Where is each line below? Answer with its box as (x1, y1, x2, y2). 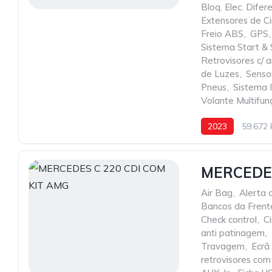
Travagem (201, 240, 245, 252)
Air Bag (201, 187, 233, 199)
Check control (201, 214, 257, 225)
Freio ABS (201, 28, 243, 39)
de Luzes (201, 68, 239, 80)
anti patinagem (201, 227, 265, 239)
